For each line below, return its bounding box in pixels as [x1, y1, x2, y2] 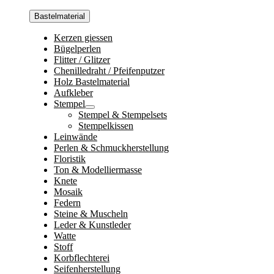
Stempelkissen [78, 120, 133, 131]
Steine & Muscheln [54, 209, 128, 219]
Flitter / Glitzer [54, 54, 110, 65]
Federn [54, 198, 81, 208]
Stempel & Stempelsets [78, 109, 167, 120]
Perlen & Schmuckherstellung [54, 143, 169, 153]
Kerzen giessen [54, 32, 113, 43]
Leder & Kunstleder [54, 220, 131, 230]
